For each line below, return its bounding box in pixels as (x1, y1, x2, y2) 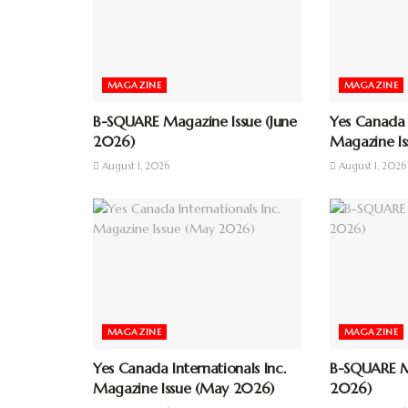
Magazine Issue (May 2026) (93, 378, 274, 397)
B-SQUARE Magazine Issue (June (93, 112, 297, 131)
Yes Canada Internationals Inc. (93, 358, 286, 377)
